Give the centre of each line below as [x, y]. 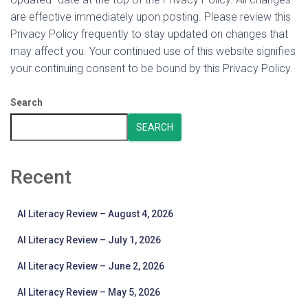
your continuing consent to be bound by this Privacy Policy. [152, 68]
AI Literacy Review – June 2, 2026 [91, 266]
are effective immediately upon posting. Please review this [151, 17]
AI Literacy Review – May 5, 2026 [89, 292]
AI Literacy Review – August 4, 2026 [95, 214]
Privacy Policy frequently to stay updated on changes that [149, 34]
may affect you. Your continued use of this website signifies [153, 51]
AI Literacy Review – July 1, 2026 [89, 240]
